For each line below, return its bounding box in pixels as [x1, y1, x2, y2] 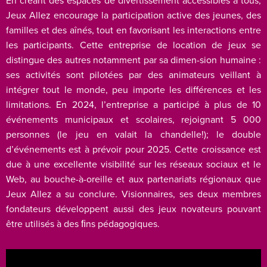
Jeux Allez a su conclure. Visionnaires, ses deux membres [6, 187, 261, 201]
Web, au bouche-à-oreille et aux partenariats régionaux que [6, 172, 261, 186]
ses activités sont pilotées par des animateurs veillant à [6, 68, 261, 82]
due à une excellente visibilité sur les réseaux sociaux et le [6, 157, 261, 171]
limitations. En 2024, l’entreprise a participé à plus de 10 [6, 98, 261, 111]
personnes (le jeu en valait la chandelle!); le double [6, 128, 261, 141]
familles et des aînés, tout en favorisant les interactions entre [6, 23, 261, 37]
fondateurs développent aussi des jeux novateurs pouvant [6, 202, 261, 216]
